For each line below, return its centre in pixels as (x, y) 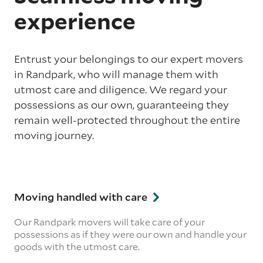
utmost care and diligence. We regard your (121, 89)
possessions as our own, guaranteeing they (122, 104)
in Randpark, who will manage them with (116, 74)
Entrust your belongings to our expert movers (129, 58)
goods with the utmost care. (77, 246)
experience (75, 20)
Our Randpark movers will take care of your (109, 221)
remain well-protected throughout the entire (127, 119)
